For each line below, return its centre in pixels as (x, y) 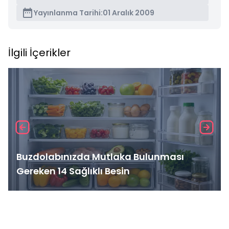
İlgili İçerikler (39, 53)
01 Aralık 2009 (129, 13)
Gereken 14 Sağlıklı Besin (73, 171)
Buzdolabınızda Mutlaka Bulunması (100, 157)
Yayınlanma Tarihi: (68, 13)
